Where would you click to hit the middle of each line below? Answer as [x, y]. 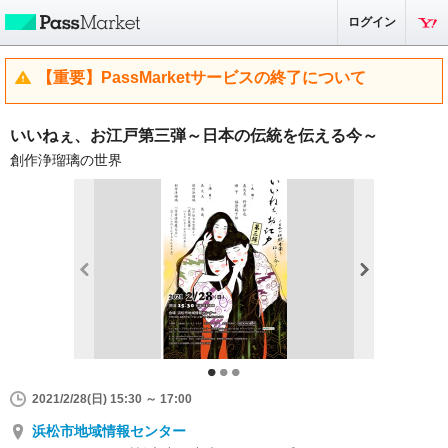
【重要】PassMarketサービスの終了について [201, 77]
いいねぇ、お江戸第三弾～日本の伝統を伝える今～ [194, 135]
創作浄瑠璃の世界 [66, 160]
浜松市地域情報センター [109, 431]
